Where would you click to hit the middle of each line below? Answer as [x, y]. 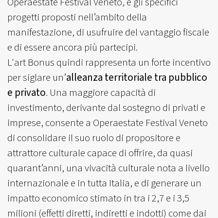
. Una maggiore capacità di [101, 92]
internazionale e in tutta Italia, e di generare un [104, 183]
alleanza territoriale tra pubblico [137, 77]
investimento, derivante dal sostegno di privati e [106, 108]
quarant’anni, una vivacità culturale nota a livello [109, 168]
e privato [27, 92]
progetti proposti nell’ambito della [77, 17]
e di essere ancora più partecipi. [73, 47]
